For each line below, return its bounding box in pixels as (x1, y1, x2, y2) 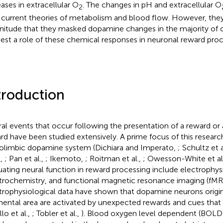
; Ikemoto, (45, 153, 85, 163)
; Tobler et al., (31, 208, 81, 218)
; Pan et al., (4, 153, 45, 163)
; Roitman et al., (85, 153, 143, 163)
